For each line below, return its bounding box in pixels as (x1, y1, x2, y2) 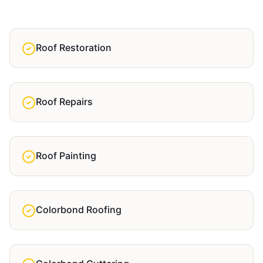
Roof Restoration (36, 42, 112, 53)
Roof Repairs (36, 96, 93, 107)
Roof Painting (36, 150, 96, 161)
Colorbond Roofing (36, 204, 122, 215)
